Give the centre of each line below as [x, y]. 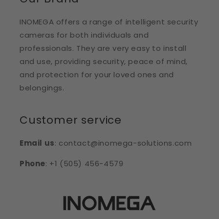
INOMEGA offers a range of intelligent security [109, 22]
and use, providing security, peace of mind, [104, 61]
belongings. [42, 88]
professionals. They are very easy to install [103, 48]
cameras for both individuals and [84, 35]
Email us [37, 143]
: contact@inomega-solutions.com [123, 143]
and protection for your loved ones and [97, 75]
